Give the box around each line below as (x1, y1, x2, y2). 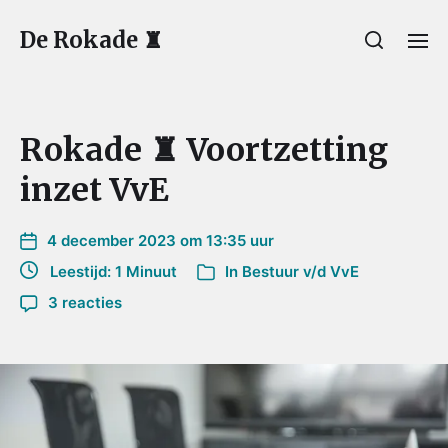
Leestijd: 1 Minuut (38, 262, 177, 281)
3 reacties (48, 293, 122, 312)
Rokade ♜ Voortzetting (20, 130, 388, 170)
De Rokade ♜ (20, 26, 163, 54)
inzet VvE (20, 170, 169, 210)
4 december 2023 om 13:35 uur (47, 231, 274, 250)
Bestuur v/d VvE (242, 262, 359, 281)
